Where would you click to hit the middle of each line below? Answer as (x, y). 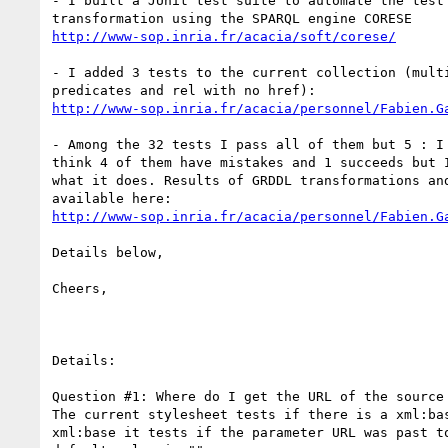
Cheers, (80, 288)
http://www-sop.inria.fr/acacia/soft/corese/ (224, 36)
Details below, (108, 252)
